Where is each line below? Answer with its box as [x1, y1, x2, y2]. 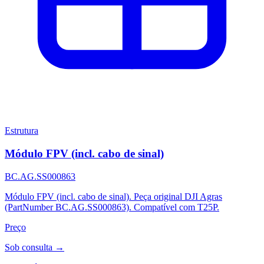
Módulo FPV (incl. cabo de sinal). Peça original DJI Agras [5, 191, 222, 202]
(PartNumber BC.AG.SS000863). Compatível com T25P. [5, 202, 219, 212]
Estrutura [5, 126, 38, 136]
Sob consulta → [5, 242, 64, 252]
